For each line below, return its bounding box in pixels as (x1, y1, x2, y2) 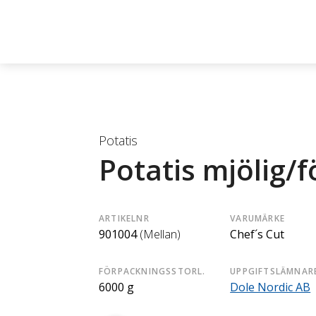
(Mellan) (140, 226, 181, 242)
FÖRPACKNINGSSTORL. (99, 265, 206, 277)
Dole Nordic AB (230, 279, 311, 295)
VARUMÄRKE (230, 212, 285, 224)
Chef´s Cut (230, 226, 285, 242)
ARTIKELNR (99, 212, 150, 224)
